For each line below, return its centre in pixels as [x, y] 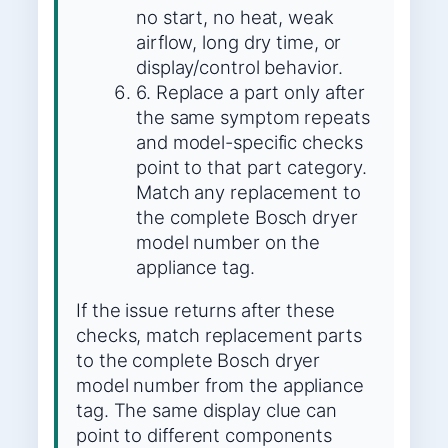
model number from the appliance [220, 385]
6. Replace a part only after [251, 91]
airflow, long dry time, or [239, 41]
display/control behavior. [239, 66]
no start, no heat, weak [235, 16]
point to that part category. [252, 166]
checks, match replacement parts [219, 335]
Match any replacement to [248, 191]
